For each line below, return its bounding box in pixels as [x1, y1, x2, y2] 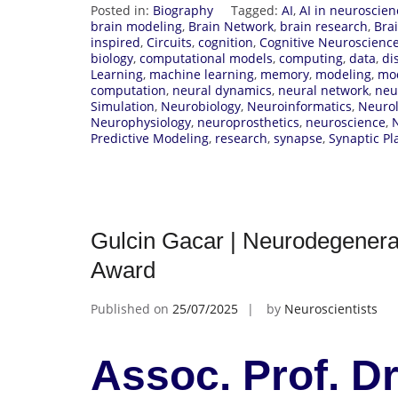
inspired [91, 33, 140, 51]
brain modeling [91, 17, 182, 35]
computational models [139, 49, 273, 67]
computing [279, 49, 343, 67]
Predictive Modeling [91, 129, 209, 147]
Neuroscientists [284, 299, 378, 317]
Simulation [91, 97, 155, 115]
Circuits [147, 33, 192, 51]
